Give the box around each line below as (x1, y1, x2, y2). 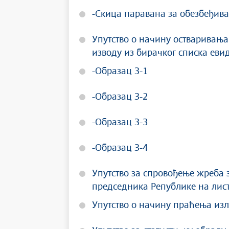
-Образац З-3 (92, 118, 148, 127)
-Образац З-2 (92, 93, 148, 102)
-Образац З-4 (92, 144, 148, 153)
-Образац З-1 (92, 67, 148, 76)
